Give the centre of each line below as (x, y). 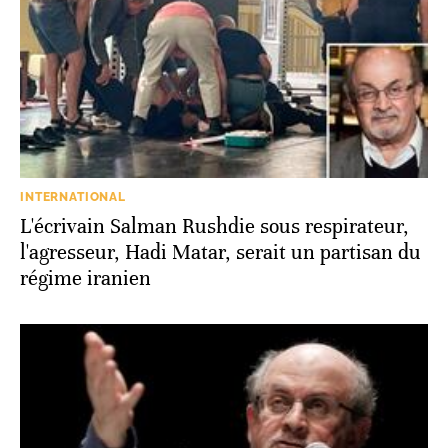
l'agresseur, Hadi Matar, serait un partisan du (220, 252)
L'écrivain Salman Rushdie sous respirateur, (214, 226)
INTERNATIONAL (73, 196)
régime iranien (85, 278)
